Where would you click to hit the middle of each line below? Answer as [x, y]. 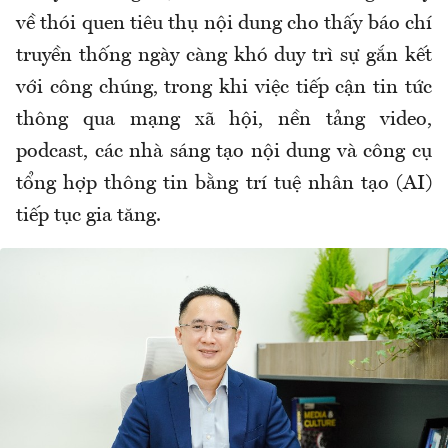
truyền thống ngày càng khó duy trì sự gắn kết [224, 56]
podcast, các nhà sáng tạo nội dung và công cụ [224, 152]
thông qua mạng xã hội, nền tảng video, [224, 120]
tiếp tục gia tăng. [88, 216]
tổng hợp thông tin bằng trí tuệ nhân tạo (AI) [224, 184]
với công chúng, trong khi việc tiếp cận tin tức [224, 88]
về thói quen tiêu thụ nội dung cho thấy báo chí [224, 24]
